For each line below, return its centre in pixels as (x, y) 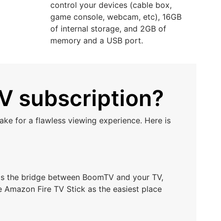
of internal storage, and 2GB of (108, 29)
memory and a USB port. (97, 40)
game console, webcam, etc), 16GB (116, 17)
